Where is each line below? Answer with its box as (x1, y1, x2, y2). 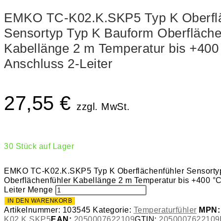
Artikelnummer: (4, 205, 63, 214)
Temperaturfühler (133, 205, 197, 214)
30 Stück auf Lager (4, 142, 74, 150)
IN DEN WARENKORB (7, 197, 72, 204)
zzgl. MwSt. (76, 101, 130, 112)
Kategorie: (93, 205, 134, 214)
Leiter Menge (4, 185, 53, 194)
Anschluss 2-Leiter (4, 56, 112, 71)
